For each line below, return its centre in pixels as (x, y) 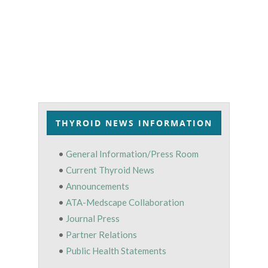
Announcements (97, 186)
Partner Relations (101, 234)
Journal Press (92, 218)
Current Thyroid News (110, 170)
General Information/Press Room (132, 153)
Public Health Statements (116, 250)
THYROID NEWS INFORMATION (134, 123)
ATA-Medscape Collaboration (125, 202)
